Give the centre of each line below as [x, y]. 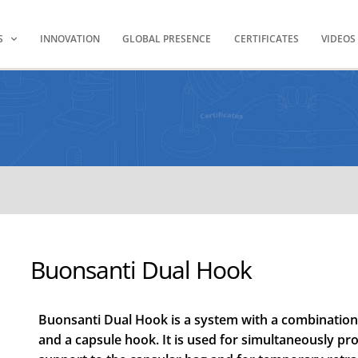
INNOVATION [70, 39]
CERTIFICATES [266, 39]
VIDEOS [339, 39]
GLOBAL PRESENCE [167, 39]
